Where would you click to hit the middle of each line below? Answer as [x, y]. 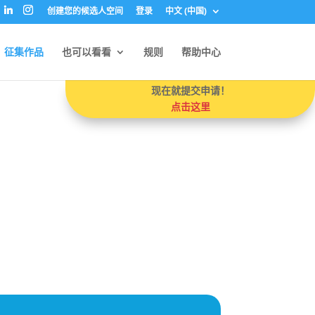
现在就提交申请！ [190, 90]
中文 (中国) [186, 11]
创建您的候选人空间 [85, 11]
